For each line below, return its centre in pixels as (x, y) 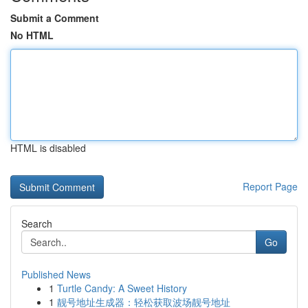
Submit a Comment (55, 18)
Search (37, 223)
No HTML (32, 35)
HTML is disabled (48, 148)
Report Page (270, 186)
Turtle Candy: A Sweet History (122, 288)
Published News (56, 274)
